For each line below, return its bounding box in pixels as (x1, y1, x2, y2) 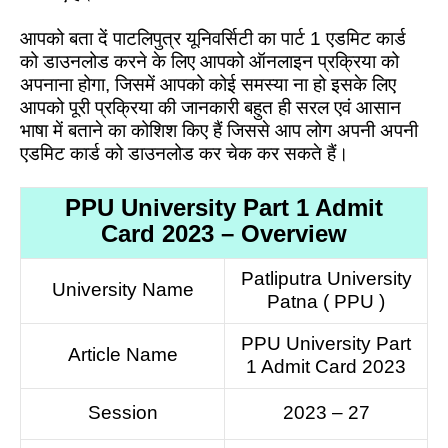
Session (87, 402, 158, 424)
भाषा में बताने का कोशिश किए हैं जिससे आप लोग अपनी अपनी (20, 119, 418, 141)
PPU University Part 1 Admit (65, 194, 383, 222)
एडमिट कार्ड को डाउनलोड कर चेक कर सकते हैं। (20, 142, 349, 164)
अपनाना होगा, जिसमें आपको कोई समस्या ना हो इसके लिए (20, 73, 396, 95)
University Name (51, 279, 194, 301)
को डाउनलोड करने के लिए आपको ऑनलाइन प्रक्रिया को (20, 50, 399, 72)
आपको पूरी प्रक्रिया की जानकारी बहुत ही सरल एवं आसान (20, 96, 401, 118)
